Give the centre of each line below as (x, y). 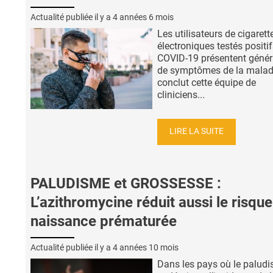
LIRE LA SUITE (197, 132)
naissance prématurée (104, 222)
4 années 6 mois (143, 17)
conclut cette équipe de (207, 82)
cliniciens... (181, 94)
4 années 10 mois (146, 247)
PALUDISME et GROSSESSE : (126, 184)
